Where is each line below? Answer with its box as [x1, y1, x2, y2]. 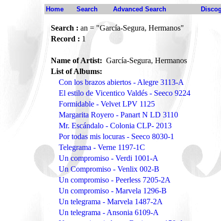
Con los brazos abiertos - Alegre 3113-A [59, 78, 184, 86]
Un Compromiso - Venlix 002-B [59, 165, 159, 173]
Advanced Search [113, 5, 166, 13]
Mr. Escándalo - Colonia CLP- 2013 [59, 121, 172, 130]
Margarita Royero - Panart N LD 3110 [59, 110, 178, 119]
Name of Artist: [51, 56, 104, 65]
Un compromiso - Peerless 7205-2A [59, 176, 171, 184]
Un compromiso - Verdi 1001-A [59, 154, 158, 162]
